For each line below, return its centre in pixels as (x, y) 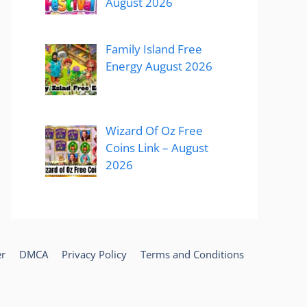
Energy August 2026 (159, 66)
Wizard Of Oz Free (154, 130)
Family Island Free (153, 49)
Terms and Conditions (192, 255)
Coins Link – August (157, 147)
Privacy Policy (94, 255)
